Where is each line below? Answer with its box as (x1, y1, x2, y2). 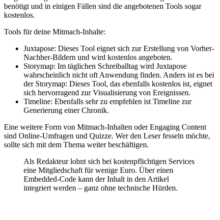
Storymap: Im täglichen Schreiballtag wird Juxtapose (24, 61, 187, 70)
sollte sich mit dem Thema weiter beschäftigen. (4, 140, 149, 149)
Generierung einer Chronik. (24, 106, 109, 114)
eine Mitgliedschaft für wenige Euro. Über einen (24, 165, 173, 174)
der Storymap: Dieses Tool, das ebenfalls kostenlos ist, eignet (24, 79, 212, 88)
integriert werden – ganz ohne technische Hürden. (24, 183, 178, 192)
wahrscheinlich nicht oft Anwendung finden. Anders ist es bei (24, 70, 214, 79)
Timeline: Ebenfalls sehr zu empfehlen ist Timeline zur (24, 97, 192, 106)
